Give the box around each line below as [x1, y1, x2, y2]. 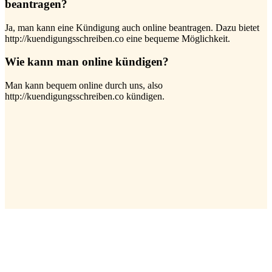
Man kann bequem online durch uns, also [5, 80, 163, 91]
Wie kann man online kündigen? [5, 55, 169, 69]
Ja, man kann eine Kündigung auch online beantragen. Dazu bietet [5, 22, 259, 33]
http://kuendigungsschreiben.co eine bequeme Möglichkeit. [5, 33, 230, 44]
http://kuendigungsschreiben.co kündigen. [5, 91, 165, 102]
